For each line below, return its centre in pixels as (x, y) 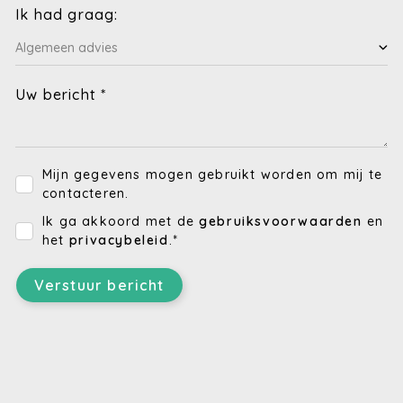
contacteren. (86, 194)
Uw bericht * (61, 95)
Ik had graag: (67, 15)
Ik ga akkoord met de (121, 222)
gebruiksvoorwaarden (281, 222)
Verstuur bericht (99, 286)
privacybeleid (119, 241)
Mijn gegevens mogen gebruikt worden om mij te (212, 175)
